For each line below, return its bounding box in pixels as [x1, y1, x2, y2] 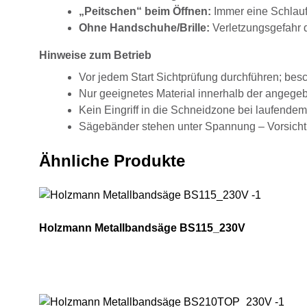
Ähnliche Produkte [39, 151, 185, 171]
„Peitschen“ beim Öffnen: [79, 5, 211, 18]
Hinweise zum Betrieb [39, 49, 151, 62]
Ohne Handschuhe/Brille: [79, 22, 210, 34]
